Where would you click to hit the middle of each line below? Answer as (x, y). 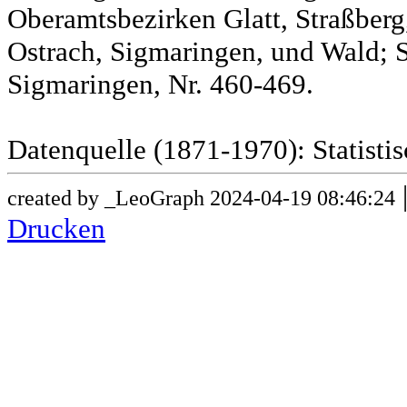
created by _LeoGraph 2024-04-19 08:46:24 (201, 198)
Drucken (56, 229)
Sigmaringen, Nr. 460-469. (160, 84)
